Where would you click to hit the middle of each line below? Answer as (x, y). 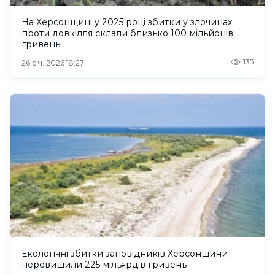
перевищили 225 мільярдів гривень (104, 265)
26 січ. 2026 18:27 (53, 63)
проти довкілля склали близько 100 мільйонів (127, 33)
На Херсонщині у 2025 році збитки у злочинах (127, 22)
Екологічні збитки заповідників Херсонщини (125, 254)
